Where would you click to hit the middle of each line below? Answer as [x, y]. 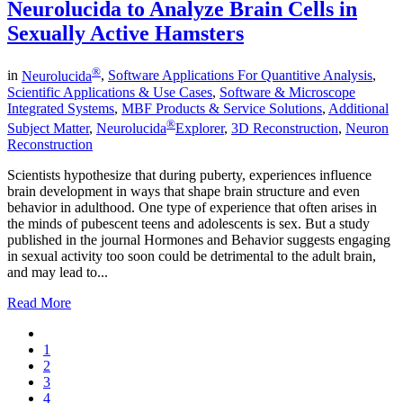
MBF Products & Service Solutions [222, 108]
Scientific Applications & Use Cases [110, 92]
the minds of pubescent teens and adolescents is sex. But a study [188, 224]
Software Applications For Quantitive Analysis [240, 76]
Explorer [200, 129]
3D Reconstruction [285, 129]
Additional [358, 108]
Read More [39, 303]
